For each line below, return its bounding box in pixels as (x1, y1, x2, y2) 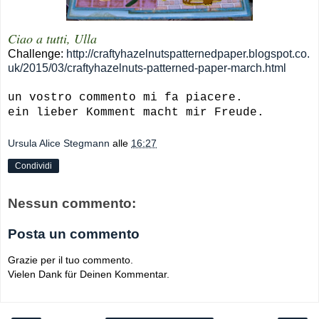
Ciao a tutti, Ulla (8, 30, 97, 48)
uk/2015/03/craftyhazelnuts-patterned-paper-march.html (8, 62, 286, 75)
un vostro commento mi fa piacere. (8, 91, 243, 105)
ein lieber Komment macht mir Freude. (8, 106, 264, 120)
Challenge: (8, 48, 66, 61)
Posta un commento (8, 226, 140, 242)
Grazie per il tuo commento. (8, 253, 133, 266)
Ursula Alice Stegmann (8, 137, 110, 150)
